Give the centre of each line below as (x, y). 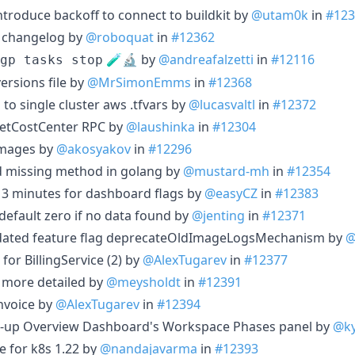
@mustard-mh (226, 171)
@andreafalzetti (206, 59)
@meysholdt (143, 282)
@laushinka (160, 126)
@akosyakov (94, 149)
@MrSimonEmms (139, 82)
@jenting (218, 215)
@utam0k (280, 15)
